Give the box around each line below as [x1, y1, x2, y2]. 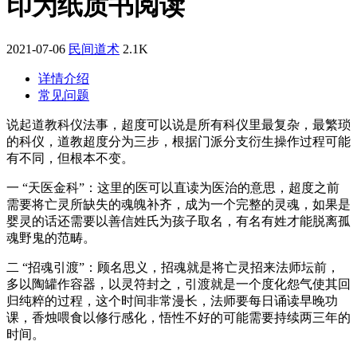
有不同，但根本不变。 [6, 151, 134, 165]
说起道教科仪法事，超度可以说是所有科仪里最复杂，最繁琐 [6, 117, 351, 131]
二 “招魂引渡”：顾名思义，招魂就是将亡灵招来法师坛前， [6, 260, 339, 274]
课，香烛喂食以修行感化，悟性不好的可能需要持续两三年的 [6, 310, 351, 324]
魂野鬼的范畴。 [6, 230, 96, 245]
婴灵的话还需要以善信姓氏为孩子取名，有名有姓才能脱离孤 [6, 214, 351, 228]
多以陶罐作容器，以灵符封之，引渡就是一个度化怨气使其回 [6, 277, 351, 291]
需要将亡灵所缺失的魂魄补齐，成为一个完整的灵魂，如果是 [6, 197, 351, 211]
